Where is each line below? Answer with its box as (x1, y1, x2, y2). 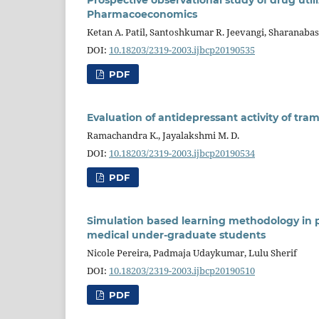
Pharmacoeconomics (87, 7, 197, 21)
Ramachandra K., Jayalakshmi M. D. (87, 128, 239, 142)
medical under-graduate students (87, 228, 266, 241)
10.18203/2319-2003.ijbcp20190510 (109, 263, 255, 277)
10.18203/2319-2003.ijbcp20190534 (109, 146, 255, 159)
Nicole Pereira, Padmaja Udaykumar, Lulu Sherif (87, 246, 297, 259)
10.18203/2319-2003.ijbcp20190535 (109, 43, 255, 56)
